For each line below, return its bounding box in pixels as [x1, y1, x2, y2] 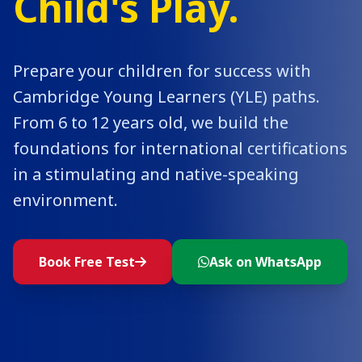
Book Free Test [39, 252, 135, 271]
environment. [13, 188, 118, 211]
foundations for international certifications [13, 137, 347, 159]
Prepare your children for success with [13, 59, 311, 82]
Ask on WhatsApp [209, 252, 322, 271]
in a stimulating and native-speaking [13, 162, 299, 185]
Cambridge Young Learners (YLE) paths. [13, 85, 320, 107]
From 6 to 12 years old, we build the [13, 111, 288, 133]
